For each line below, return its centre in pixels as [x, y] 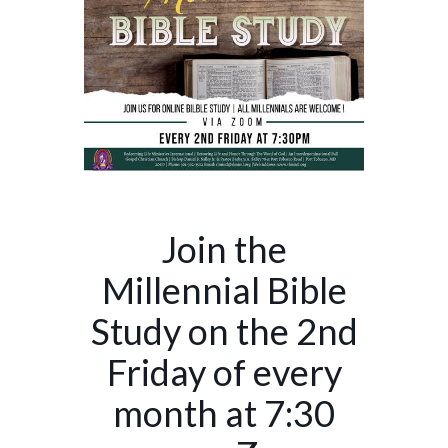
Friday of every [224, 371]
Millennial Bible [224, 289]
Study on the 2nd [224, 330]
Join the [224, 248]
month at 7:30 [224, 412]
